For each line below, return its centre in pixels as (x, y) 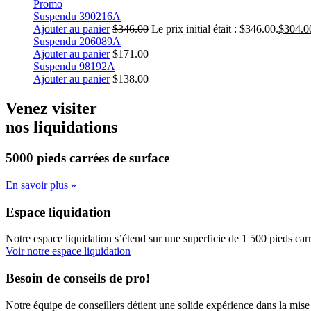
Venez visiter (51, 109)
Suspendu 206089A (77, 42)
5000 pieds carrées (57, 158)
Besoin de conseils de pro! (78, 278)
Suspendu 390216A (77, 17)
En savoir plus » (41, 185)
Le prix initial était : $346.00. (215, 29)
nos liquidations (61, 127)
